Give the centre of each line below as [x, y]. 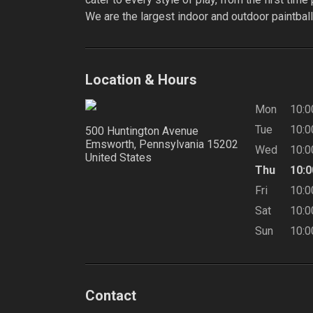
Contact [111, 296]
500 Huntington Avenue [142, 131]
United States [118, 158]
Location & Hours [141, 80]
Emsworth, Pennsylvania [145, 144]
